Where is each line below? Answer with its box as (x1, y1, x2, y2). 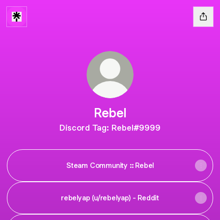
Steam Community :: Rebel (66, 161, 154, 170)
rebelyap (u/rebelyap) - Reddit (61, 193, 159, 202)
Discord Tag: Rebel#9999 (59, 122, 161, 133)
